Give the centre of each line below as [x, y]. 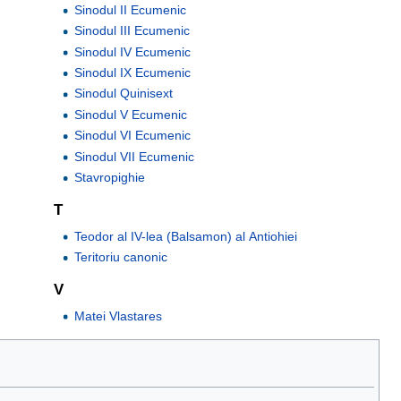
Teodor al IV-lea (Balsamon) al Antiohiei [185, 236]
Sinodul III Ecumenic [132, 31]
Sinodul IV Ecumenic [132, 51]
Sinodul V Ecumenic [130, 114]
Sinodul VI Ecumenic [132, 136]
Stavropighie [109, 177]
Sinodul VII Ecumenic [134, 156]
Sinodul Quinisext [123, 94]
